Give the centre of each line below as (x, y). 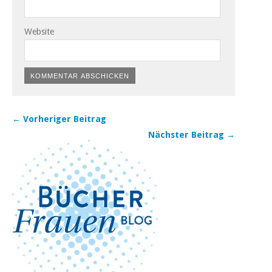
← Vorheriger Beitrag (59, 119)
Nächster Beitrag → (192, 134)
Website (39, 31)
